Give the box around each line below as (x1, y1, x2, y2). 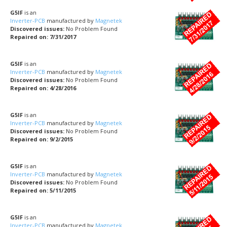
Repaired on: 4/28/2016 (10, 84, 76, 92)
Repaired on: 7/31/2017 (10, 32, 76, 41)
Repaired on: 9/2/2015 (10, 135, 73, 143)
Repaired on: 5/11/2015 (10, 186, 76, 194)
